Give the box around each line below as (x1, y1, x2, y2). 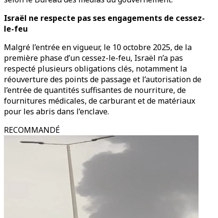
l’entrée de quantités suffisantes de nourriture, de (4, 85, 186, 95)
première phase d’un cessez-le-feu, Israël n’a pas (4, 53, 183, 63)
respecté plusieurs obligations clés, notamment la (4, 63, 187, 74)
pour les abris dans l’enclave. (4, 106, 109, 117)
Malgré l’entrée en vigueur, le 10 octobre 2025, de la (4, 42, 192, 53)
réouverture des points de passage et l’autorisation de (4, 74, 201, 85)
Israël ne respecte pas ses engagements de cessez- (4, 13, 205, 23)
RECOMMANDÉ (4, 125, 60, 135)
